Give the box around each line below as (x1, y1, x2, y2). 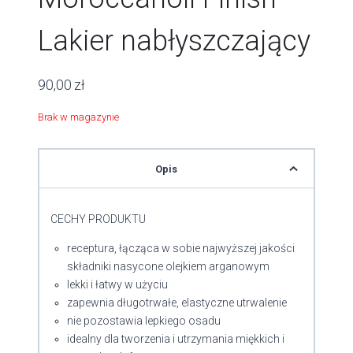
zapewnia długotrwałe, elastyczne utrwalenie (67, 296, 287, 310)
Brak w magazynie (38, 111, 119, 123)
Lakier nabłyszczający (38, 24, 310, 58)
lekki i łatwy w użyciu (67, 278, 168, 292)
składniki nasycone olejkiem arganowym (67, 260, 269, 273)
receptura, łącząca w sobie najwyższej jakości (67, 242, 295, 255)
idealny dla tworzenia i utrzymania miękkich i (67, 333, 284, 346)
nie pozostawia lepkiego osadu (67, 314, 221, 328)
